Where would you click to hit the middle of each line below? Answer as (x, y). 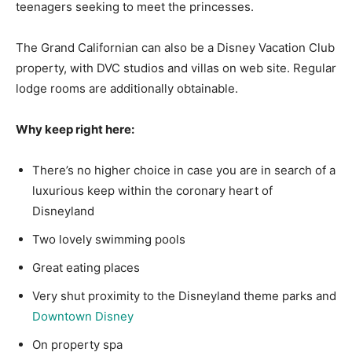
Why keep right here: (75, 130)
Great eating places (86, 268)
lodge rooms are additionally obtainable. (127, 89)
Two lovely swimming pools (109, 240)
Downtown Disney (83, 317)
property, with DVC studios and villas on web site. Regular (176, 68)
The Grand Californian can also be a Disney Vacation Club (175, 48)
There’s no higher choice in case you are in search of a (184, 170)
